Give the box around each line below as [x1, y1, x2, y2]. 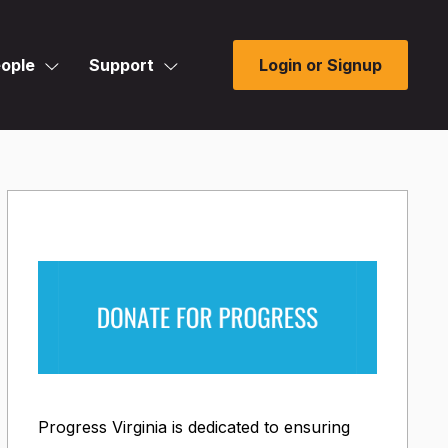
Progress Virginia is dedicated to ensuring [37, 417, 350, 438]
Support [89, 55, 154, 75]
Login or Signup [259, 55, 382, 75]
